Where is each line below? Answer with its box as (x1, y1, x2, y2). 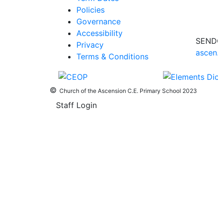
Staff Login (56, 100, 97, 110)
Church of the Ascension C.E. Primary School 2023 (59, 87, 197, 94)
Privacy (76, 40, 104, 50)
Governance (76, 17, 121, 26)
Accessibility (76, 28, 123, 38)
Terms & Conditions (76, 52, 148, 61)
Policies (76, 5, 105, 15)
